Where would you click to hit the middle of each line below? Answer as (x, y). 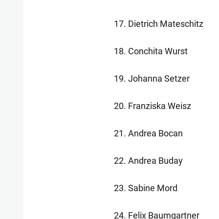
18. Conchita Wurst (151, 51)
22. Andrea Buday (148, 161)
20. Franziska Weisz (152, 106)
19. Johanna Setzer (152, 78)
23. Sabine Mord (145, 188)
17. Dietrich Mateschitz (158, 24)
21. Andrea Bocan (148, 133)
